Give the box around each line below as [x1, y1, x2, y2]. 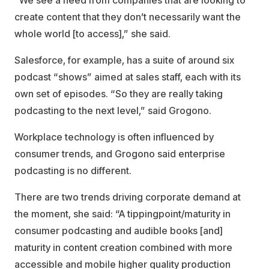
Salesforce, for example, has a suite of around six [14, 54, 234, 66]
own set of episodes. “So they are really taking [14, 88, 223, 100]
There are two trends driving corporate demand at [14, 191, 241, 203]
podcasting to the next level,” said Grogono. [14, 104, 211, 116]
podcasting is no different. [14, 165, 131, 177]
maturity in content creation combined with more [14, 241, 232, 253]
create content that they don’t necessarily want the [14, 11, 241, 23]
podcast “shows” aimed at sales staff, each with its [14, 71, 241, 83]
